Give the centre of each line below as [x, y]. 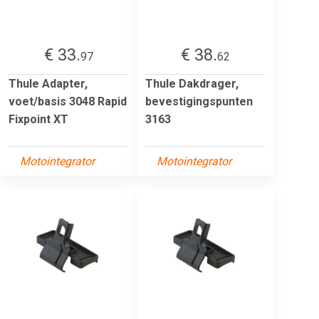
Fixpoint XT [38, 119]
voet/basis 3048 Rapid [68, 101]
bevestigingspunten [199, 101]
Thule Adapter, [48, 83]
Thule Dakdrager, [192, 83]
